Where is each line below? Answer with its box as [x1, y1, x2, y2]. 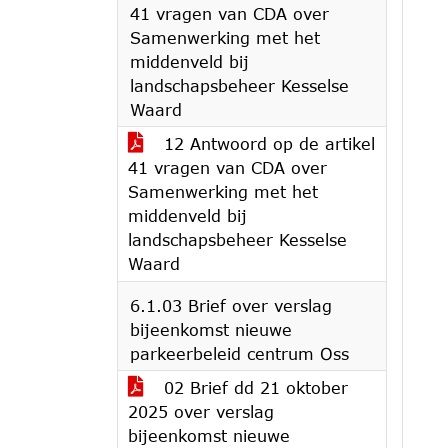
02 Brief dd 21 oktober [158, 378, 348, 397]
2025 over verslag [128, 402, 274, 421]
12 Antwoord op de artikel [158, 134, 375, 153]
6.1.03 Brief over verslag [130, 296, 332, 315]
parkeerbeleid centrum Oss [130, 344, 349, 363]
